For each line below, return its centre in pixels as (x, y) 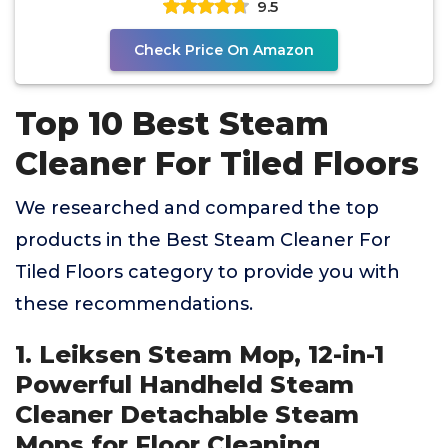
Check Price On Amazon (224, 50)
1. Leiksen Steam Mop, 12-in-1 (199, 354)
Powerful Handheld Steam (184, 384)
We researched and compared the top (197, 208)
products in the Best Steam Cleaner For (203, 240)
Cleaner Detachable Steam (187, 414)
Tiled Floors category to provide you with (207, 272)
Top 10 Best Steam (172, 123)
